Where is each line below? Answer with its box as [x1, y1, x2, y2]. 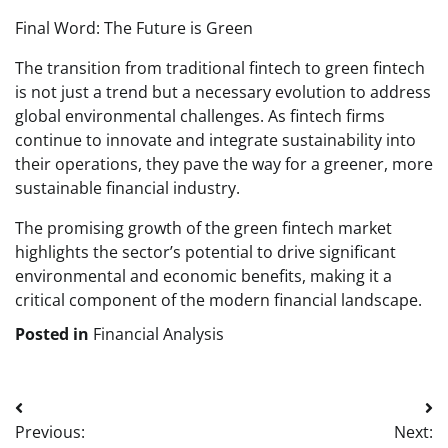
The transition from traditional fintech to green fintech [15, 56, 425, 79]
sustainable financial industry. [15, 176, 240, 199]
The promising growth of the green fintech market [15, 216, 392, 239]
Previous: [15, 420, 85, 443]
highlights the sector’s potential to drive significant [15, 240, 396, 263]
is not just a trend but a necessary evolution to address [15, 80, 431, 103]
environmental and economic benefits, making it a [15, 264, 392, 287]
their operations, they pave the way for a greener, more [15, 152, 433, 175]
